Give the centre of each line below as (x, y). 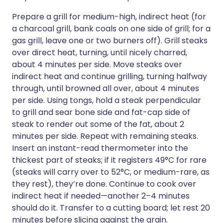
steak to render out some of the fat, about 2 (98, 124)
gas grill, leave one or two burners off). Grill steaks (110, 41)
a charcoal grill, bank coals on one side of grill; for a (111, 29)
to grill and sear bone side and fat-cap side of (101, 112)
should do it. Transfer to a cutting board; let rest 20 (111, 208)
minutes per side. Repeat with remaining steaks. (105, 136)
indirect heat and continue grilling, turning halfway (110, 76)
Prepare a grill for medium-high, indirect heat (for (109, 17)
